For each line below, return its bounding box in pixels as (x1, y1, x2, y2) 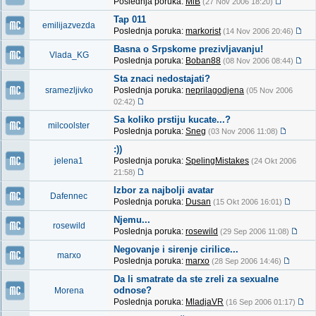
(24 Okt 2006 (251, 157, 296, 165)
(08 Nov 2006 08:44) (223, 56, 293, 65)
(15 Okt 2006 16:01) (213, 197, 282, 206)
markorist (186, 26, 221, 36)
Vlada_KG (49, 50, 89, 60)
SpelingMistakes (186, 156, 249, 166)
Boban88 (186, 56, 221, 66)
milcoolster (48, 121, 90, 130)
